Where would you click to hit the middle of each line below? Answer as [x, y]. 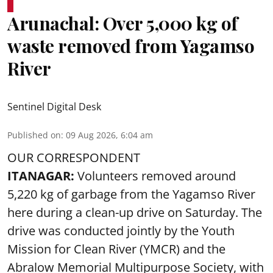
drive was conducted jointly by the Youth [121, 230]
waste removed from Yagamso [131, 45]
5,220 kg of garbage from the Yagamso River [131, 194]
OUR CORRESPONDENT [74, 157]
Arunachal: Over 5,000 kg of [122, 23]
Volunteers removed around [157, 175]
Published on [34, 135]
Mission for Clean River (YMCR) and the [116, 249]
